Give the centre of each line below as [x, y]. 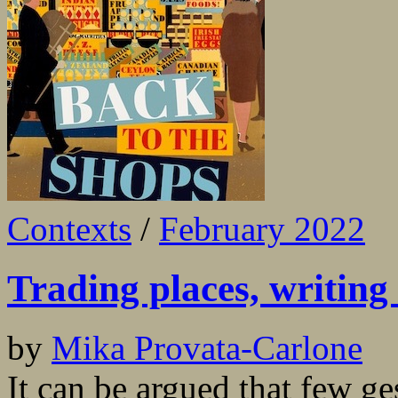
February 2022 [262, 229]
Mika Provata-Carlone [207, 348]
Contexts [69, 229]
